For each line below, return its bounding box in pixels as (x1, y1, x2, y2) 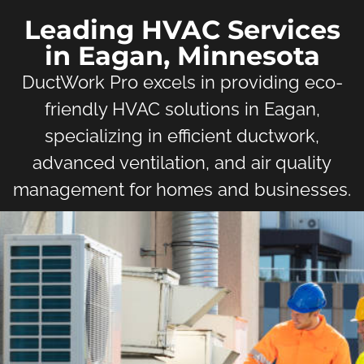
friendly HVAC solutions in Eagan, (44, 97, 320, 119)
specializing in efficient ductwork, (45, 124, 319, 146)
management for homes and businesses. (13, 178, 351, 200)
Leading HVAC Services (24, 13, 340, 45)
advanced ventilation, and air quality (32, 151, 331, 173)
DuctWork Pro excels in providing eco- (21, 71, 343, 93)
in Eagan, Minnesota (44, 39, 320, 71)
